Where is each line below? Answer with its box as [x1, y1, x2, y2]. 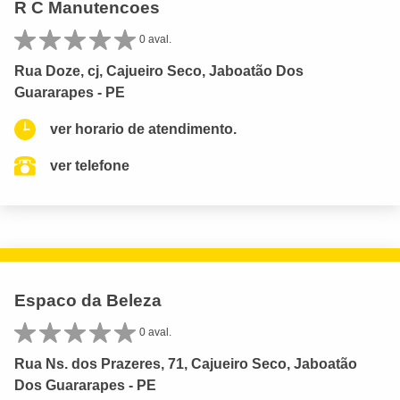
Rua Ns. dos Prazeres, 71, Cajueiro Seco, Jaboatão [14, 356, 357, 372]
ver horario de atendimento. [50, 121, 237, 137]
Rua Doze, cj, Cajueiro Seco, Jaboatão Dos [14, 63, 304, 79]
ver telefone [50, 158, 129, 174]
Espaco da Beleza [14, 291, 162, 311]
